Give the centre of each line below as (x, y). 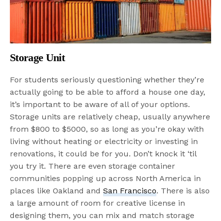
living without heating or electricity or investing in (104, 141)
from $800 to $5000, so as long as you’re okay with (107, 129)
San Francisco (130, 190)
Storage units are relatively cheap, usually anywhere (110, 116)
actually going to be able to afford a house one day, (108, 92)
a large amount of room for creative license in (98, 203)
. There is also (183, 190)
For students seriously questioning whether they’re (107, 79)
